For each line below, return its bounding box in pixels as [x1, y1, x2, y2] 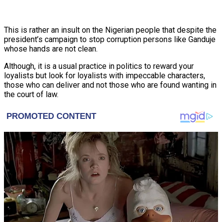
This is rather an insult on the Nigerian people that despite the [4, 25, 217, 35]
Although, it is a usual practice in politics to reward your [4, 61, 194, 71]
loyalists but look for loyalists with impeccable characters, [4, 70, 205, 80]
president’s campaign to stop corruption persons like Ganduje [4, 34, 216, 44]
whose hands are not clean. [4, 44, 98, 54]
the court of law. [4, 89, 58, 99]
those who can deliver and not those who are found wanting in [4, 80, 217, 90]
